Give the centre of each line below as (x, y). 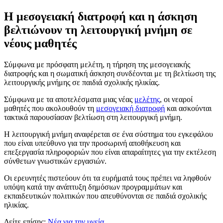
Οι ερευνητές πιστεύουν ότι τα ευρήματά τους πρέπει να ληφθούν (108, 178)
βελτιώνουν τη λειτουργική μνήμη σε (98, 30)
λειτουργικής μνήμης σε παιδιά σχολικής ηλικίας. (82, 82)
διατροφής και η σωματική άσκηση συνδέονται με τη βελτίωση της (110, 73)
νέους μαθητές (40, 43)
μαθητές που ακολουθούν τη (50, 108)
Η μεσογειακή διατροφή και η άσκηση (101, 16)
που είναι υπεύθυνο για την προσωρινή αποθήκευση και (92, 143)
